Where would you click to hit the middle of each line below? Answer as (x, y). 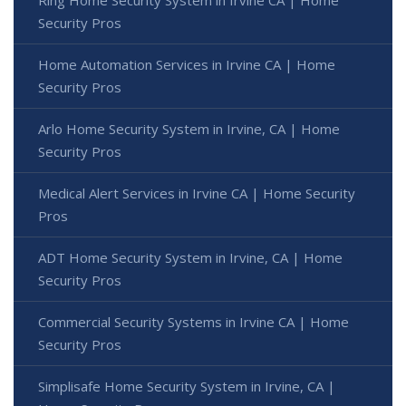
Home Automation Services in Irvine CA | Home (187, 65)
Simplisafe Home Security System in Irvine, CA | (187, 387)
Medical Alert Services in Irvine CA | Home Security (197, 193)
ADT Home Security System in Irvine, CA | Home (190, 258)
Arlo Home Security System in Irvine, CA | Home (189, 129)
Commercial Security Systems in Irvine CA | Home (193, 322)
